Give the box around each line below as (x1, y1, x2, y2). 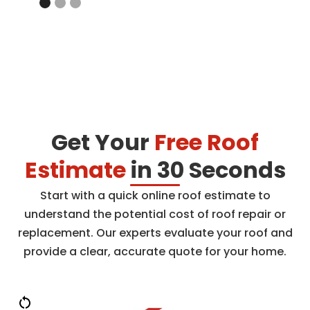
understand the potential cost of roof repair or (24, 206, 286, 222)
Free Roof (154, 126, 259, 158)
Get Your (51, 126, 149, 158)
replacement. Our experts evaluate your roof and (17, 224, 293, 241)
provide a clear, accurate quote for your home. (24, 243, 286, 259)
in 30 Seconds (125, 154, 286, 185)
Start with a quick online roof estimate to (39, 187, 271, 203)
